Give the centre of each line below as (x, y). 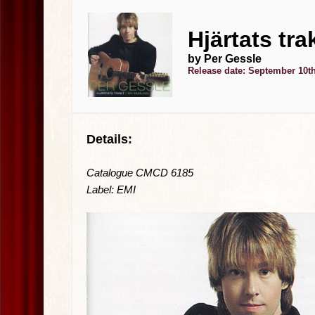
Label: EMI (111, 189)
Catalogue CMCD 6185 (140, 173)
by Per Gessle (225, 59)
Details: (109, 139)
